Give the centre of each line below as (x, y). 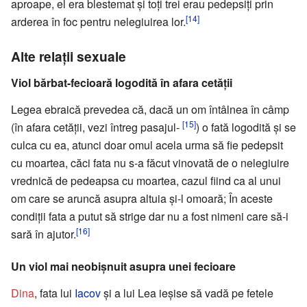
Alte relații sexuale (69, 56)
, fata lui (54, 293)
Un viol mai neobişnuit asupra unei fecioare (123, 266)
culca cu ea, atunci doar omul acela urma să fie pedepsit (147, 145)
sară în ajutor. (44, 234)
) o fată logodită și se (246, 127)
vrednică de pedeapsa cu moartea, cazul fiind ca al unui (146, 180)
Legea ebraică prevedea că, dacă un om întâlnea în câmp (150, 109)
